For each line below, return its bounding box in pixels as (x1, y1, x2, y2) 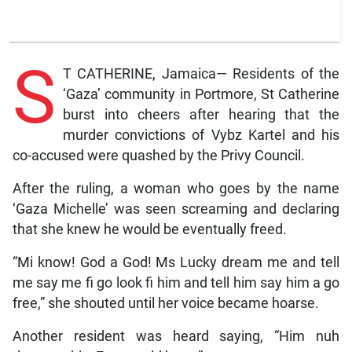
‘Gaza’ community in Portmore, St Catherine (62, 86, 340, 103)
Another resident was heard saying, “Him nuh (12, 328, 340, 345)
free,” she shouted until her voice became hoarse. (12, 295, 319, 312)
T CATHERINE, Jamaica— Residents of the (62, 66, 340, 82)
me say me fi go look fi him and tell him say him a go (12, 275, 340, 291)
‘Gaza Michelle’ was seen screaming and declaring (12, 201, 340, 218)
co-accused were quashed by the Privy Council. (12, 148, 305, 164)
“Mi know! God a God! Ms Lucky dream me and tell (12, 255, 340, 271)
